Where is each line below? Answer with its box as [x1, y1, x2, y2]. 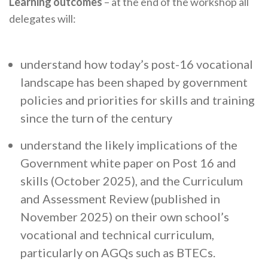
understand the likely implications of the [20, 138, 237, 153]
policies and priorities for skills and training [20, 93, 255, 108]
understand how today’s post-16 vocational [20, 57, 253, 72]
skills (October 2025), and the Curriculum [20, 173, 243, 188]
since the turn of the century [20, 111, 172, 126]
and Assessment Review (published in [20, 191, 220, 206]
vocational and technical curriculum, [20, 227, 214, 242]
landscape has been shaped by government [20, 75, 248, 90]
